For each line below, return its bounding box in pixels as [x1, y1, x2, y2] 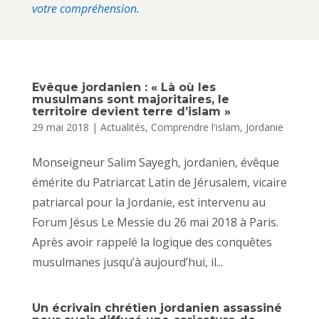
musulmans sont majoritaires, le [31, 92, 229, 106]
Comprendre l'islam [150, 120, 240, 134]
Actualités [100, 120, 145, 134]
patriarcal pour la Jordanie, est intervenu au [31, 194, 266, 210]
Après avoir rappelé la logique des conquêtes [31, 234, 272, 250]
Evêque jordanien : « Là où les [31, 80, 216, 94]
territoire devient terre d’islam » [31, 104, 231, 118]
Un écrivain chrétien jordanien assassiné [31, 300, 282, 315]
